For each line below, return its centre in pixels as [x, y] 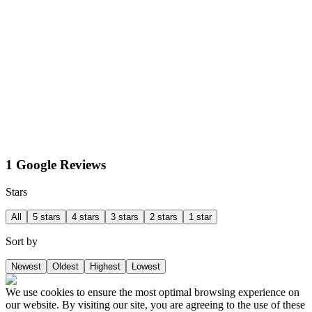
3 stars [125, 217]
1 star [200, 217]
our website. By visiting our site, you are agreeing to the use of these [155, 305]
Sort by [22, 241]
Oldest [65, 266]
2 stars [164, 217]
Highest [105, 266]
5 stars [47, 217]
